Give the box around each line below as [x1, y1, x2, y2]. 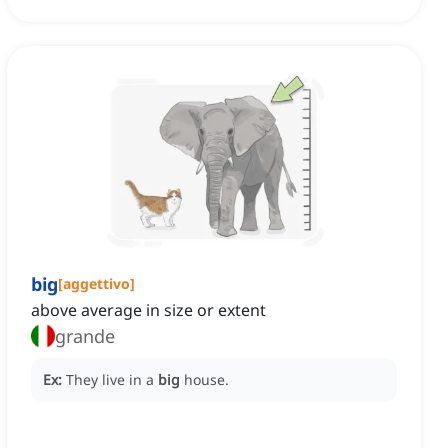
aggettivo [63, 274, 130, 294]
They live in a [66, 370, 158, 390]
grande [55, 324, 115, 349]
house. [184, 370, 229, 390]
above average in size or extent [31, 299, 266, 322]
